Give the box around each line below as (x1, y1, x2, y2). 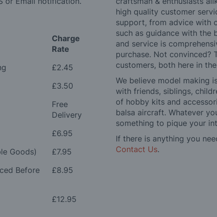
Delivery (52, 110, 82, 120)
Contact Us (116, 144, 157, 155)
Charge (52, 33, 80, 44)
